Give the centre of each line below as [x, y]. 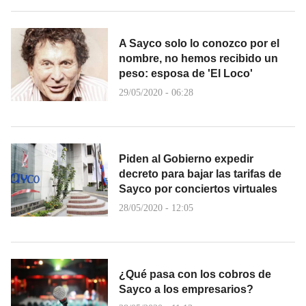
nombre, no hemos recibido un [198, 59]
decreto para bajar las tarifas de [200, 174]
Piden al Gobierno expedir [186, 159]
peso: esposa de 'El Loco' [186, 74]
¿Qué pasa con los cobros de [195, 275]
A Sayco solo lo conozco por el [199, 44]
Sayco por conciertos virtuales [198, 189]
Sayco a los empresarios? [186, 290]
